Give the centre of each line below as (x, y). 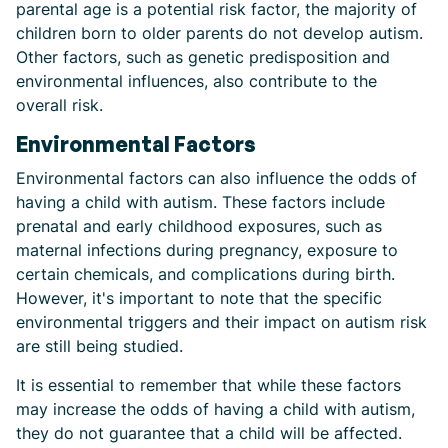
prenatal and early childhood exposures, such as (199, 226)
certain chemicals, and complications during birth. (205, 274)
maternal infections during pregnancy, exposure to (207, 250)
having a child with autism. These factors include (200, 202)
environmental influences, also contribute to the (196, 81)
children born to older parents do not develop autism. (219, 33)
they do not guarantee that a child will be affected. (209, 433)
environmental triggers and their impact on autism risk (221, 322)
